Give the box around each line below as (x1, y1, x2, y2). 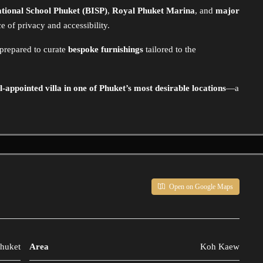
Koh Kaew (200, 242, 240, 251)
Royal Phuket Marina (112, 6, 195, 15)
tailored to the (143, 45, 196, 54)
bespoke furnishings (68, 45, 143, 54)
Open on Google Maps (167, 183, 233, 191)
